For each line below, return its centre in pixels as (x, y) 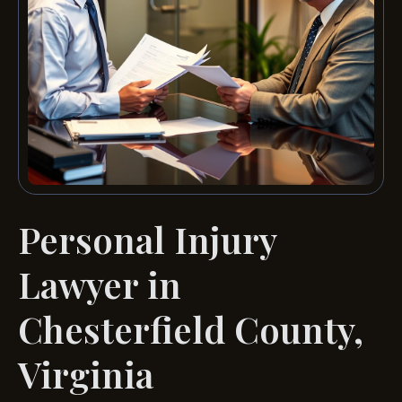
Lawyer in (100, 284)
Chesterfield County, (191, 329)
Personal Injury (147, 240)
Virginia (86, 374)
